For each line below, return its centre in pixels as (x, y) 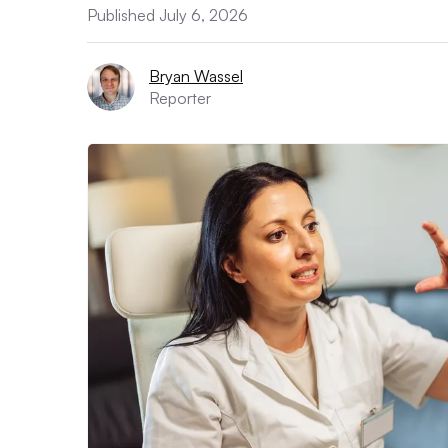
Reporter (180, 98)
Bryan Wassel (196, 76)
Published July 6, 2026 (167, 15)
